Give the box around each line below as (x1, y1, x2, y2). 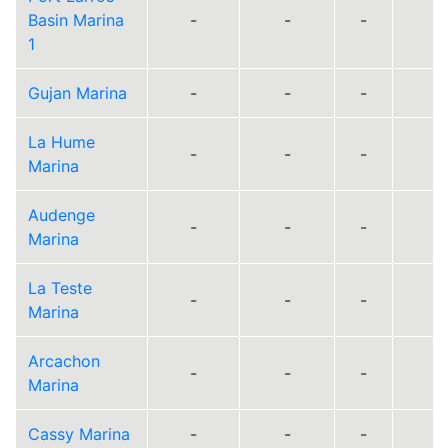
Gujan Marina (28, 83, 127, 103)
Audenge (28, 205, 95, 225)
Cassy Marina (28, 424, 130, 444)
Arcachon (28, 351, 100, 371)
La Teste (28, 278, 92, 298)
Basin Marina (28, 10, 124, 30)
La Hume (28, 132, 95, 152)
